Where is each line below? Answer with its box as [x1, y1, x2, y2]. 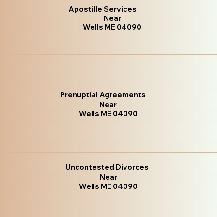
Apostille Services [68, 4, 137, 14]
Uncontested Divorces [65, 162, 149, 171]
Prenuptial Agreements [60, 90, 146, 100]
